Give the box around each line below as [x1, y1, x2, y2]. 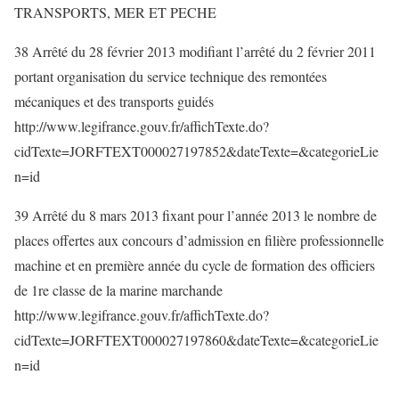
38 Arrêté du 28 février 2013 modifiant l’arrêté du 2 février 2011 [14, 42, 376, 61]
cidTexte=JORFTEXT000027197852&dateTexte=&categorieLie [14, 142, 379, 160]
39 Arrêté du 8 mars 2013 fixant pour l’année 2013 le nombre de [14, 206, 377, 224]
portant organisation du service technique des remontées [14, 67, 327, 85]
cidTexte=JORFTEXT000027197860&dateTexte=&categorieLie [14, 330, 379, 349]
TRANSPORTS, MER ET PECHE [14, 3, 216, 21]
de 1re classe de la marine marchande [14, 281, 223, 299]
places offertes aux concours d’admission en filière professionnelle [14, 231, 384, 249]
